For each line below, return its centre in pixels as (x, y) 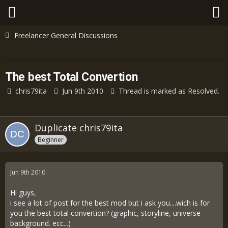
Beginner (51, 139)
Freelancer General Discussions (66, 35)
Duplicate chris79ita (79, 128)
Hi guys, (23, 193)
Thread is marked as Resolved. (169, 91)
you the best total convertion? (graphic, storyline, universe (105, 213)
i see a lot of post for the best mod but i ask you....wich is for (110, 203)
